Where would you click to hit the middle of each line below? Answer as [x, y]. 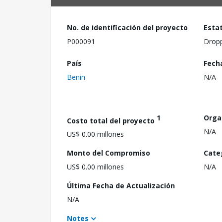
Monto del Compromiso [109, 153]
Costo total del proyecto [112, 120]
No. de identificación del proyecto [127, 28]
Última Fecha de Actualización [121, 186]
